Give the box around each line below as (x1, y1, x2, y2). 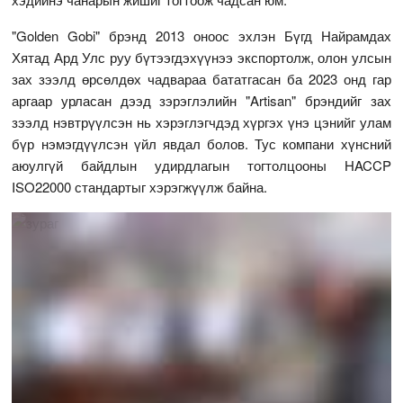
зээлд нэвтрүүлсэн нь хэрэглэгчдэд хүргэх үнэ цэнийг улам (12, 112, 391, 131)
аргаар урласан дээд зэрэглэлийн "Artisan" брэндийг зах (12, 90, 391, 110)
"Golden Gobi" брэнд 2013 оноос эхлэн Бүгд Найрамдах (12, 25, 391, 45)
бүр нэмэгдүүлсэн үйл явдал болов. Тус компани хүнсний (12, 133, 391, 153)
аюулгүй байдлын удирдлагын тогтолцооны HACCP (12, 155, 391, 175)
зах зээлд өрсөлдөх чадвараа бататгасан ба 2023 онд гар (12, 68, 391, 88)
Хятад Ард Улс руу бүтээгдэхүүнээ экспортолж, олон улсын (12, 47, 391, 67)
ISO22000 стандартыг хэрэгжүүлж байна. (12, 176, 268, 196)
